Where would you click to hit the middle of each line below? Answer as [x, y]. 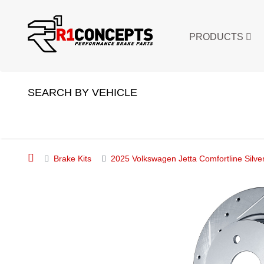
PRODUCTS [217, 37]
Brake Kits [72, 159]
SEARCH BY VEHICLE [82, 93]
